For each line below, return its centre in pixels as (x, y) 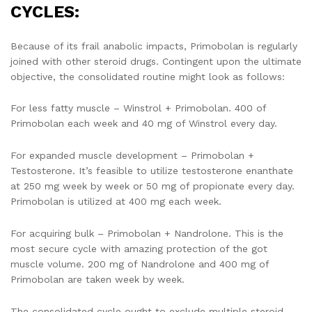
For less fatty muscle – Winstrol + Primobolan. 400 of (138, 108)
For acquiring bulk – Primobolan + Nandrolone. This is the (147, 233)
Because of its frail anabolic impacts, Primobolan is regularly (154, 46)
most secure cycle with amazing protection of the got (139, 248)
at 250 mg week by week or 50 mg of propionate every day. (153, 186)
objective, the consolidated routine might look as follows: (148, 76)
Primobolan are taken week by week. (97, 279)
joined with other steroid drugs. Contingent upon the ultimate (156, 61)
